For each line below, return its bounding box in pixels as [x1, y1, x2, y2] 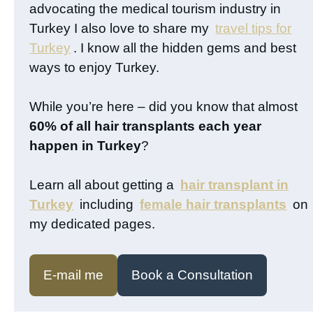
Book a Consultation [131, 268, 254, 283]
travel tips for [215, 21, 292, 36]
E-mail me [43, 268, 104, 283]
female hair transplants [140, 197, 287, 212]
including [76, 197, 138, 212]
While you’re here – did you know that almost [29, 99, 298, 115]
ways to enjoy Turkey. [29, 60, 160, 75]
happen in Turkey [29, 138, 142, 154]
